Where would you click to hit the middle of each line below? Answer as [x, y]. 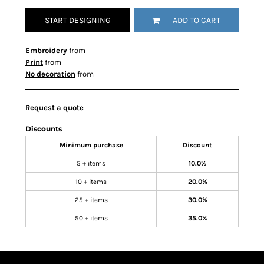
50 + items [91, 218]
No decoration [50, 74]
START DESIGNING [78, 21]
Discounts [44, 129]
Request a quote [55, 108]
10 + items [91, 181]
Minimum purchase [91, 145]
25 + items [91, 200]
